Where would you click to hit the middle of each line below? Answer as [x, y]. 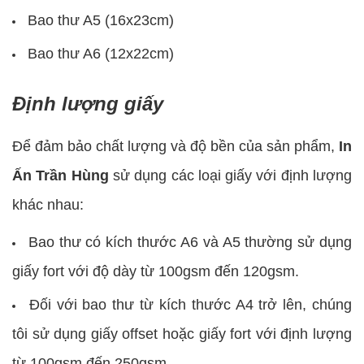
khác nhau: [48, 204]
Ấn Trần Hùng [61, 175]
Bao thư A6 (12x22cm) [101, 53]
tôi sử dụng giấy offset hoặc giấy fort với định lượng [182, 334]
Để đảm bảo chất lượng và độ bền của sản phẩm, [175, 146]
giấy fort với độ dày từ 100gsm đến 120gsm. [156, 271]
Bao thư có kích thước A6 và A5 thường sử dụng [190, 242]
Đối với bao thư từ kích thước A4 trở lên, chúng [191, 304]
